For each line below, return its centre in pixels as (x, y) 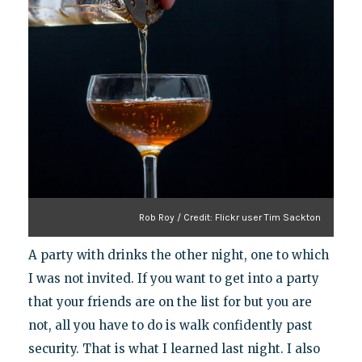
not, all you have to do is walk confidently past (170, 326)
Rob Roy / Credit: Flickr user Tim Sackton (230, 218)
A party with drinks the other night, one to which (178, 255)
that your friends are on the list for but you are (170, 302)
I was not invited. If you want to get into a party (173, 279)
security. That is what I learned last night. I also (174, 349)
